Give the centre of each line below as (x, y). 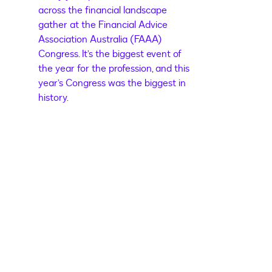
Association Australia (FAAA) (100, 40)
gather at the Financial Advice (103, 25)
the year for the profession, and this (114, 69)
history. (54, 98)
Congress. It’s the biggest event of (110, 54)
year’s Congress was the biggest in (112, 83)
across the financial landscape (103, 11)
